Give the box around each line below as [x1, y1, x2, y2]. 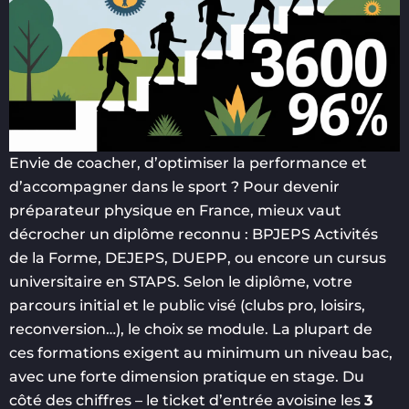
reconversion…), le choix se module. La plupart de [9, 320, 372, 339]
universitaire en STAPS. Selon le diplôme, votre [9, 273, 352, 291]
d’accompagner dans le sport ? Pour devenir [9, 178, 340, 196]
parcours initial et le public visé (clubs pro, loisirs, [9, 297, 365, 315]
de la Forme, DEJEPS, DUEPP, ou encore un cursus [9, 249, 386, 267]
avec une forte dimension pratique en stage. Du [9, 368, 364, 386]
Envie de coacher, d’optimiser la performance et [9, 154, 367, 173]
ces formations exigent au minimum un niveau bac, [9, 344, 393, 362]
